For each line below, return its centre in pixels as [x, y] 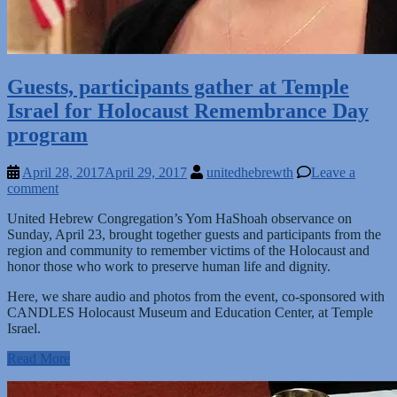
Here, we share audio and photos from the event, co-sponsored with [196, 296]
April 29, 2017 [146, 172]
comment [33, 188]
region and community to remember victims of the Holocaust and [188, 250]
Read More [39, 358]
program [47, 134]
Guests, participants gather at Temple [178, 86]
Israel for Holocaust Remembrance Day [188, 110]
